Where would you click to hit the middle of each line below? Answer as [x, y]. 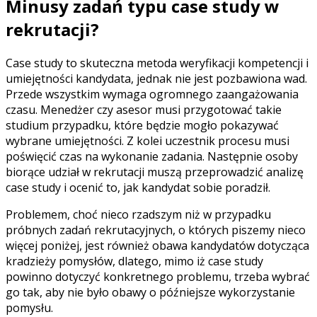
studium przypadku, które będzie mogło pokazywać [142, 125]
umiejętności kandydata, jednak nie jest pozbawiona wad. [156, 78]
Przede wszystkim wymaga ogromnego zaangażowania [152, 94]
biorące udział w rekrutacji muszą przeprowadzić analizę [155, 172]
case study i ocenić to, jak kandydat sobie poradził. [138, 187]
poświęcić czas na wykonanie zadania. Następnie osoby [152, 156]
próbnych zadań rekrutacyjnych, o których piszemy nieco [156, 230]
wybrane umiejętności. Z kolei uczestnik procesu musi [148, 140]
